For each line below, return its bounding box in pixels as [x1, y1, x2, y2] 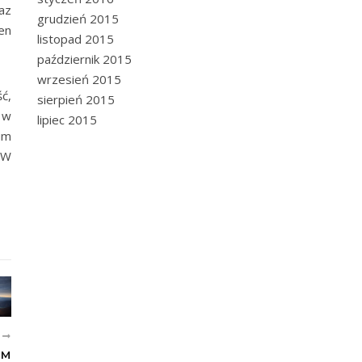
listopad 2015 [37, 31, 114, 47]
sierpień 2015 [37, 91, 115, 107]
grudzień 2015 [37, 11, 119, 27]
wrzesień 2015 [37, 71, 121, 87]
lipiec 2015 [37, 112, 97, 128]
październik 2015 [37, 51, 132, 67]
